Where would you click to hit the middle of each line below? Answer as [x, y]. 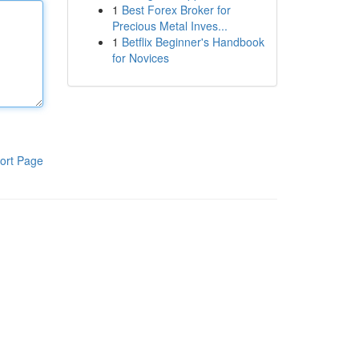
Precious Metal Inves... [169, 26]
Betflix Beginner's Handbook [193, 42]
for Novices [140, 58]
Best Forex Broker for [176, 10]
